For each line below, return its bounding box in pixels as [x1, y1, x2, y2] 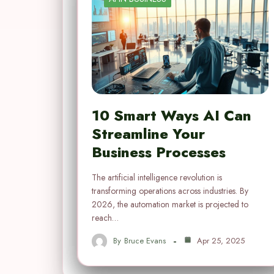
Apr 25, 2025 [194, 235, 245, 247]
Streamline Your [92, 122, 205, 144]
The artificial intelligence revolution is [92, 171, 222, 183]
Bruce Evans [124, 235, 166, 247]
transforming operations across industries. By [92, 184, 248, 197]
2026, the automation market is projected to [92, 198, 248, 210]
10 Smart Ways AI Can [92, 104, 251, 126]
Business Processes [92, 141, 226, 163]
